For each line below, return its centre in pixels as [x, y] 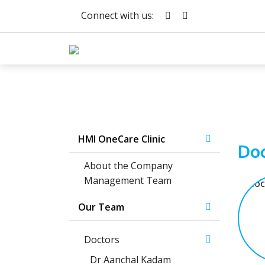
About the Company [128, 166]
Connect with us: [117, 15]
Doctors [103, 240]
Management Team [128, 180]
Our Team [101, 207]
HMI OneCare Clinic [122, 139]
